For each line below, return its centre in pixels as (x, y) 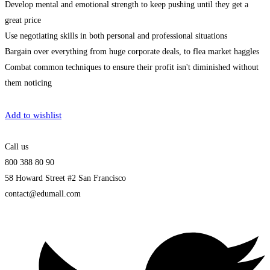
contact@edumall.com (43, 193)
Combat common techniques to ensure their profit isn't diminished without (132, 67)
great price (23, 20)
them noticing (28, 83)
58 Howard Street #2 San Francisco (65, 178)
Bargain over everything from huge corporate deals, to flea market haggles (132, 51)
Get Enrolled (29, 99)
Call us (17, 146)
